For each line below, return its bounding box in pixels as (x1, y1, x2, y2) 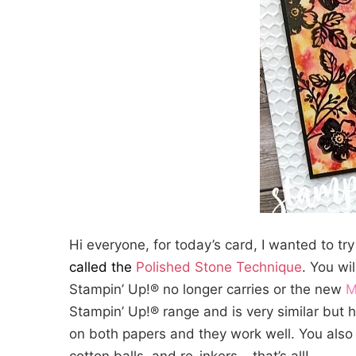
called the (69, 259, 136, 275)
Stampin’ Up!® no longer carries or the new (69, 281, 346, 297)
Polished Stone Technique (136, 259, 302, 275)
